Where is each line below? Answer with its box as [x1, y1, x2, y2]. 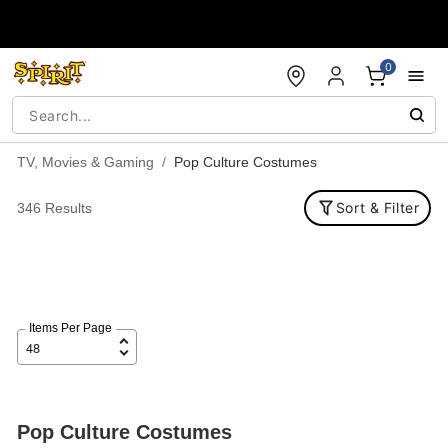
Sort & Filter [335, 199, 420, 216]
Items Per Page [28, 321, 112, 335]
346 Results [16, 200, 92, 216]
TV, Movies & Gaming [16, 154, 154, 170]
